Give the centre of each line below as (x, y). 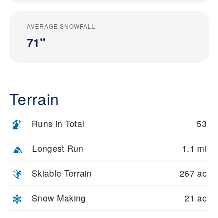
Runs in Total (58, 124)
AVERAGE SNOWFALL (61, 26)
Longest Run (58, 148)
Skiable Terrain (62, 173)
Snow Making (59, 198)
